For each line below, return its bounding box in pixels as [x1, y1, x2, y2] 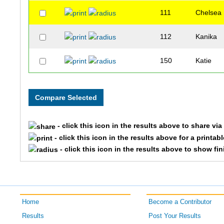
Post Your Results [148, 212, 201, 220]
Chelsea [195, 8, 222, 17]
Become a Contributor [148, 198, 211, 206]
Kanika [195, 32, 217, 41]
